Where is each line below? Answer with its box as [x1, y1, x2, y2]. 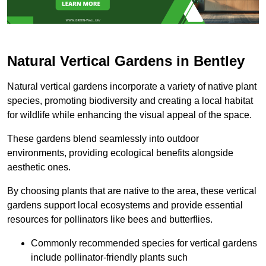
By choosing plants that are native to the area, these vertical [7, 185, 256, 196]
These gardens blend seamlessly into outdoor [7, 133, 199, 144]
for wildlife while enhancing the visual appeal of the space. [7, 109, 252, 120]
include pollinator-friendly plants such [31, 252, 188, 262]
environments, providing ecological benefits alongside [7, 147, 233, 158]
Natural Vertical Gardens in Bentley [7, 52, 245, 69]
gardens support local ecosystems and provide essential [7, 199, 243, 210]
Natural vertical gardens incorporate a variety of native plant [7, 81, 256, 91]
